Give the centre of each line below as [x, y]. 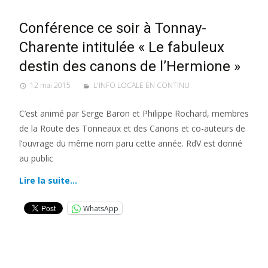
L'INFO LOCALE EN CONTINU [141, 85]
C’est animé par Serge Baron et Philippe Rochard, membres [134, 113]
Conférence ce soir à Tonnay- [113, 28]
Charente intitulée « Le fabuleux [122, 47]
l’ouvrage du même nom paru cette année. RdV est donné [131, 143]
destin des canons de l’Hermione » [130, 66]
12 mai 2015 [50, 85]
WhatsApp [101, 208]
